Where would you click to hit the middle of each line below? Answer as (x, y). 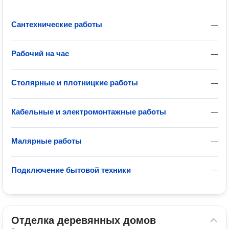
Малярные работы (47, 141)
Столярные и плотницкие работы (75, 83)
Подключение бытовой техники (71, 170)
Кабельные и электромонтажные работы (89, 112)
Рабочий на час (40, 53)
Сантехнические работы (57, 24)
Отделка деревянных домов (84, 220)
